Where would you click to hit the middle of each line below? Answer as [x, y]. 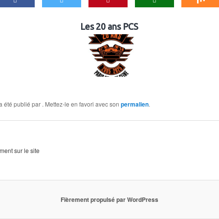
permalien [134, 104]
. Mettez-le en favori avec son [81, 104]
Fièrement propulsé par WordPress [109, 199]
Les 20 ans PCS [109, 27]
